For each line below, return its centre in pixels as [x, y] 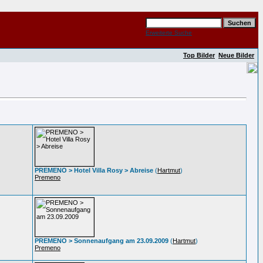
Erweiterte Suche [169, 33]
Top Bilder [199, 55]
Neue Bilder [236, 55]
